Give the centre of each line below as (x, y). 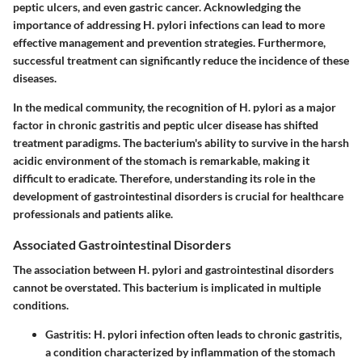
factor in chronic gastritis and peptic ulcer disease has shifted (166, 124)
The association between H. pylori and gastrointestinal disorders (173, 270)
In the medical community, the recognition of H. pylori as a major (175, 107)
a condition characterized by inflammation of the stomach (190, 352)
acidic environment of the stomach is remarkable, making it (161, 160)
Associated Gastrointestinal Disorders (122, 244)
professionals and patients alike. (93, 213)
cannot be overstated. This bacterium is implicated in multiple (167, 288)
